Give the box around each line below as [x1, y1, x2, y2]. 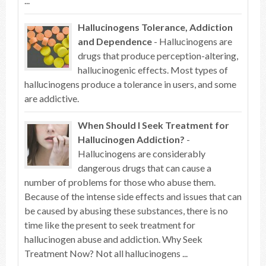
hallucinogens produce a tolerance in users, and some [24, 78, 236, 90]
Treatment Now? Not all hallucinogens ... [24, 248, 188, 259]
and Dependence [78, 36, 152, 47]
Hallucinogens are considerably [78, 148, 205, 159]
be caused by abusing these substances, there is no [24, 205, 228, 216]
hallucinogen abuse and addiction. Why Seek [24, 233, 202, 245]
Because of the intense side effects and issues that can [24, 191, 242, 202]
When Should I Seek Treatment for [78, 119, 229, 131]
